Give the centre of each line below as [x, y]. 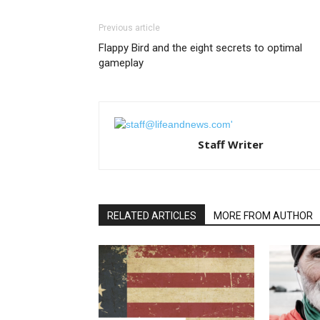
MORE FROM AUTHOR [263, 215]
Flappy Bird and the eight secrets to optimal [200, 47]
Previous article [129, 27]
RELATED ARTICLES [152, 215]
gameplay [121, 62]
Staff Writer [231, 144]
